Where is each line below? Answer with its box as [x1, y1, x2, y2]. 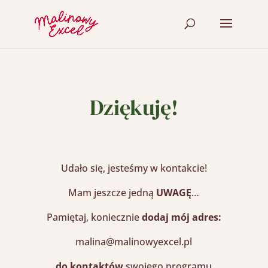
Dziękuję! [89, 93, 178, 122]
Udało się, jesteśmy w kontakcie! [60, 162, 207, 175]
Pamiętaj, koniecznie [46, 211, 139, 224]
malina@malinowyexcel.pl [75, 235, 193, 248]
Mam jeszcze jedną [68, 186, 154, 199]
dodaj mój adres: [141, 211, 221, 224]
